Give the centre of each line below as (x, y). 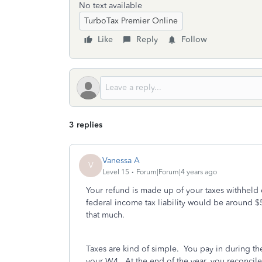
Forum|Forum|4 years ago (177, 172)
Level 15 (116, 172)
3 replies (86, 125)
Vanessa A (121, 160)
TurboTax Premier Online (131, 21)
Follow (194, 39)
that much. (108, 215)
